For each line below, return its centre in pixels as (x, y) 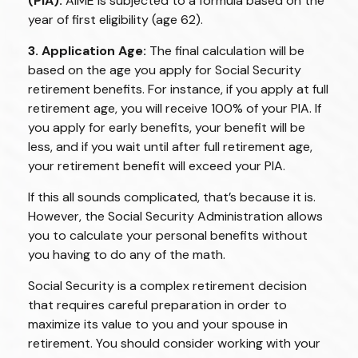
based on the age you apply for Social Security (165, 70)
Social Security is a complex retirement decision (167, 286)
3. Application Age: (87, 51)
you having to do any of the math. (127, 255)
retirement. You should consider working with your (174, 343)
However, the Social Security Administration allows (175, 216)
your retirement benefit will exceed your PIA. (157, 166)
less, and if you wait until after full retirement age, (170, 147)
